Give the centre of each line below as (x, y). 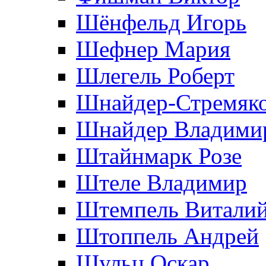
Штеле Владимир (161, 183)
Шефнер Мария (153, 49)
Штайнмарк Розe (159, 156)
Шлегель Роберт (155, 76)
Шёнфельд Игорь (161, 22)
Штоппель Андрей (167, 236)
